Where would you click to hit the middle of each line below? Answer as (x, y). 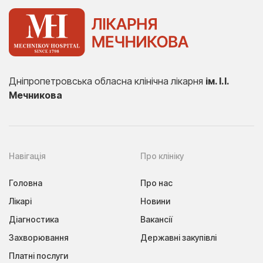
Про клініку (162, 156)
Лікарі (20, 201)
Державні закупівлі (178, 238)
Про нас (156, 183)
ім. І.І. (217, 81)
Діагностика (34, 220)
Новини (155, 201)
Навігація (27, 156)
